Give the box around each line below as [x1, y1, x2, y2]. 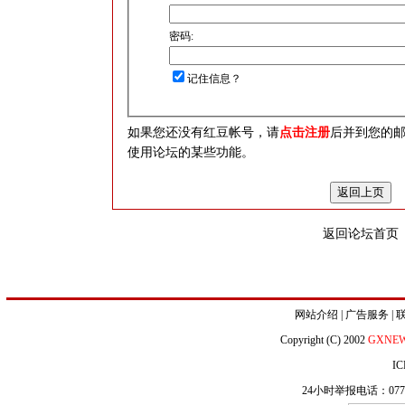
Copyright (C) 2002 [279, 334, 368, 346]
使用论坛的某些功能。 [127, 146, 254, 159]
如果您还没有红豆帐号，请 [127, 126, 279, 139]
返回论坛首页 [323, 227, 399, 240]
